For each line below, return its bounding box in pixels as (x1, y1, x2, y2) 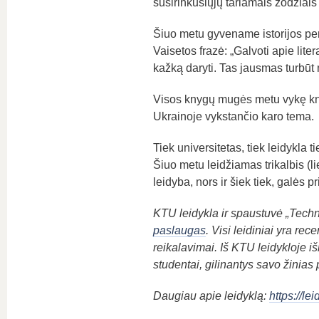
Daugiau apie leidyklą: (152, 290, 269, 302)
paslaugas (152, 224, 206, 236)
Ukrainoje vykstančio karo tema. (152, 110, 314, 122)
